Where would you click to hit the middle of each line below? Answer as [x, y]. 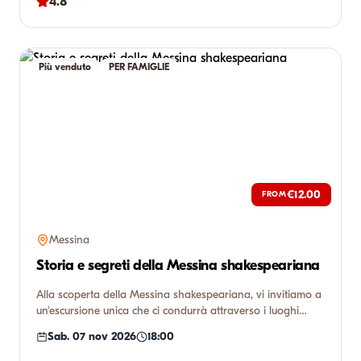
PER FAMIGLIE [139, 67]
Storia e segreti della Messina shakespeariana [178, 266]
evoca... [54, 327]
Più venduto [65, 67]
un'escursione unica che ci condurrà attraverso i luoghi [168, 311]
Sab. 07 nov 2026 [92, 336]
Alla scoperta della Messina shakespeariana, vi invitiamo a [179, 295]
